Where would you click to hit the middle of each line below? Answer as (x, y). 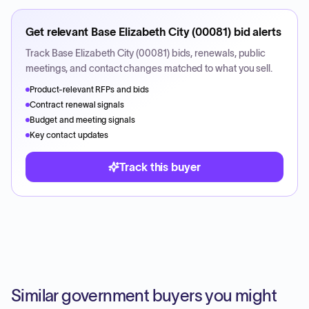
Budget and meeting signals (83, 120)
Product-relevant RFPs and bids (90, 89)
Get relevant (58, 32)
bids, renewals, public (218, 53)
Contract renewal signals (77, 104)
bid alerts (256, 32)
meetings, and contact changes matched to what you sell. (149, 68)
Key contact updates (69, 135)
